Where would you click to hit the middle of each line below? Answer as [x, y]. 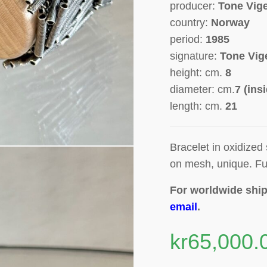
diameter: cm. [203, 90]
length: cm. [198, 106]
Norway [231, 23]
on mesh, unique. [213, 164]
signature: [195, 56]
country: [191, 23]
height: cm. [198, 73]
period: [188, 40]
